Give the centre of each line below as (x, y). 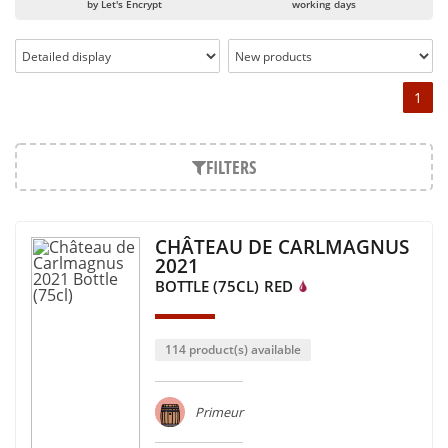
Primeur (218, 412)
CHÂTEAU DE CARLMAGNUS (281, 246)
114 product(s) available (232, 349)
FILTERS (231, 167)
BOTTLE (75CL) (206, 286)
